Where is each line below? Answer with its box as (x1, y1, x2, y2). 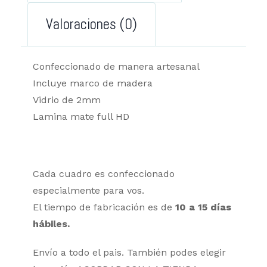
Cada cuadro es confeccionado (33, 168, 175, 180)
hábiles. (33, 218, 70, 230)
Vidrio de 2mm (33, 94, 101, 106)
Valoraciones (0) (46, 15, 137, 34)
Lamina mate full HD (33, 111, 129, 123)
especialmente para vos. (33, 185, 144, 197)
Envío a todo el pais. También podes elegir (33, 247, 226, 259)
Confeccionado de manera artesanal (33, 61, 200, 73)
